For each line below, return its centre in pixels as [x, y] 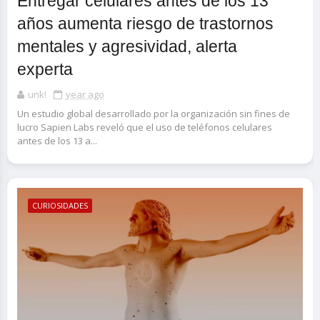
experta [45, 69]
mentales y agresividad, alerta [127, 46]
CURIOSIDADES [60, 205]
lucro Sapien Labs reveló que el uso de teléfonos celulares [144, 127]
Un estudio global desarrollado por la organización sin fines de [153, 114]
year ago [85, 94]
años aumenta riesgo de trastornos [145, 24]
